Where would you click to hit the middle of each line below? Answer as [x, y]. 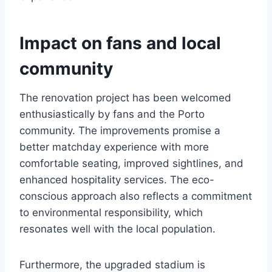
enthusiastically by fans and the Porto [112, 114]
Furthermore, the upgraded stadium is [112, 264]
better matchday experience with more [114, 147]
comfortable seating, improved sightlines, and [131, 163]
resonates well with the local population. [117, 229]
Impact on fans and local [120, 43]
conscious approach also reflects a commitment [136, 196]
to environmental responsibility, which [111, 212]
